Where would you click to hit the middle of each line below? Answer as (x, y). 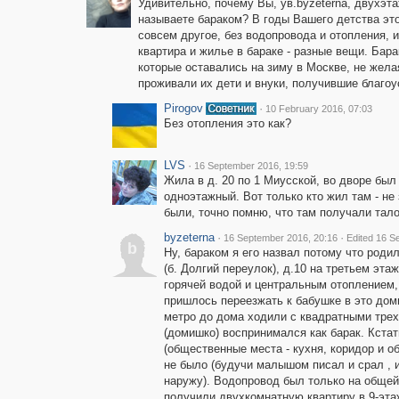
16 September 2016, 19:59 (251, 166)
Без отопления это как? (227, 123)
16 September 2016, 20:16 (280, 238)
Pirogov (183, 108)
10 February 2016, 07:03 (318, 109)
